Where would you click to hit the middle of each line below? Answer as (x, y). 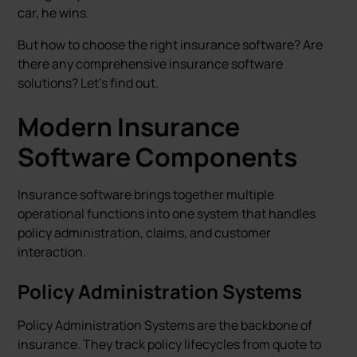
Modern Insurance (129, 127)
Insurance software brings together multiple (146, 194)
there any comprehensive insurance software (151, 64)
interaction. (52, 252)
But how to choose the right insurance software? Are (171, 45)
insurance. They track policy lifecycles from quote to (170, 344)
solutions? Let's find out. (88, 83)
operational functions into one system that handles (167, 214)
